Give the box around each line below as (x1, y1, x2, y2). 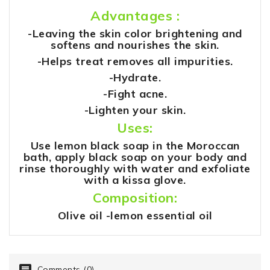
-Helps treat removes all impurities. (37, 54, 233, 69)
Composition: (93, 189, 177, 207)
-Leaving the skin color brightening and (28, 27, 242, 41)
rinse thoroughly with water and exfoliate (19, 162, 251, 176)
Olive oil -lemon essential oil (57, 209, 213, 223)
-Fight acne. (103, 87, 167, 101)
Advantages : (90, 7, 180, 25)
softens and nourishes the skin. (51, 38, 219, 52)
